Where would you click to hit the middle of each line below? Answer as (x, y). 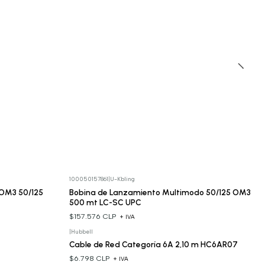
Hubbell (82, 231)
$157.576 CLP (93, 216)
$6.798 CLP (90, 258)
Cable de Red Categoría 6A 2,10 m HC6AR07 (153, 244)
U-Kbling (122, 179)
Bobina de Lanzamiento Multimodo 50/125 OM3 (160, 192)
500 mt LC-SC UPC (105, 202)
